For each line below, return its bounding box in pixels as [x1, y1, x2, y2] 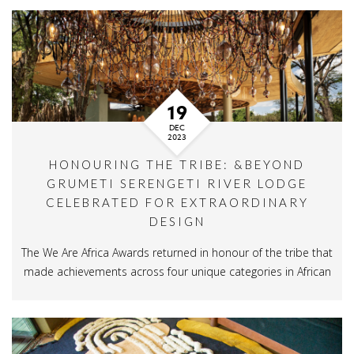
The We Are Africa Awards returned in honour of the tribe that [21, 244, 333, 260]
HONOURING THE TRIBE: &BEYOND [49, 156, 305, 171]
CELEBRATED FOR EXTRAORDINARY [45, 194, 309, 209]
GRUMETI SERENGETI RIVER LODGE [47, 175, 307, 190]
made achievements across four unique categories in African [23, 263, 331, 279]
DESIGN [149, 213, 205, 228]
